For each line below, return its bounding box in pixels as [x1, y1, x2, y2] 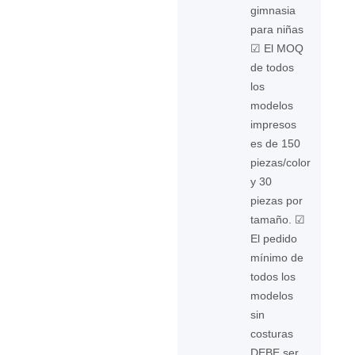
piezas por [250, 194, 303, 207]
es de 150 [250, 137, 301, 150]
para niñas [250, 23, 304, 36]
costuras [250, 327, 294, 340]
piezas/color [250, 156, 311, 169]
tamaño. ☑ [250, 213, 306, 226]
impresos [250, 118, 297, 131]
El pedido [250, 232, 298, 245]
